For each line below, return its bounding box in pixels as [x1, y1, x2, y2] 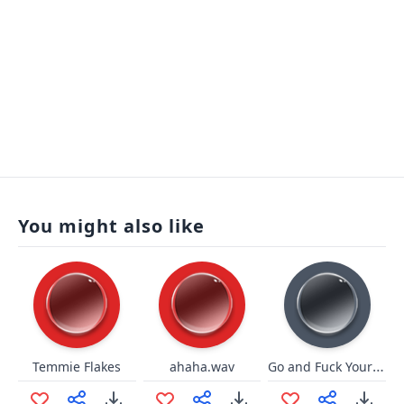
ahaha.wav [169, 358, 234, 375]
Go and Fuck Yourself [372, 356, 385, 376]
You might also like [18, 214, 205, 238]
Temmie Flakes [32, 358, 122, 375]
